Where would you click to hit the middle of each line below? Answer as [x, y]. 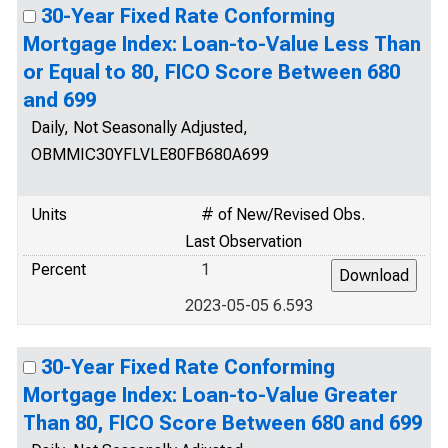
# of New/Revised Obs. [283, 214]
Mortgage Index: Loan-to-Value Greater [210, 395]
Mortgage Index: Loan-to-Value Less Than [222, 44]
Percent [58, 269]
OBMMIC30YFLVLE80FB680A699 [150, 154]
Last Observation [243, 241]
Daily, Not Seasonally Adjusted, [139, 127]
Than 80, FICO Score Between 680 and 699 [222, 423]
